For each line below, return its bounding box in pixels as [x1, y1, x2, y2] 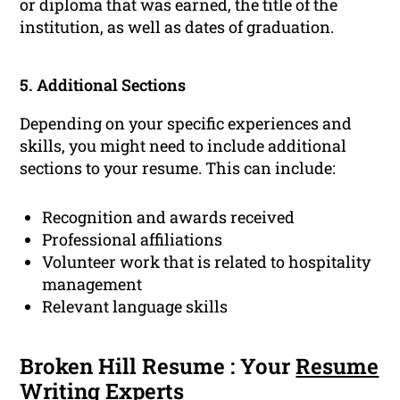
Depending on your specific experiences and [20, 112, 353, 135]
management [42, 273, 143, 296]
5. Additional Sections [20, 74, 187, 96]
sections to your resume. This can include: [20, 157, 337, 179]
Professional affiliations [42, 229, 223, 251]
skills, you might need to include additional [20, 135, 347, 157]
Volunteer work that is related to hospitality [42, 251, 371, 273]
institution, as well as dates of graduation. [20, 16, 335, 38]
